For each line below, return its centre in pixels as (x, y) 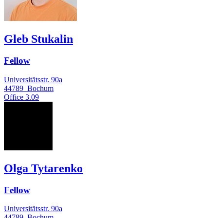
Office (14, 97)
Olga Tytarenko (43, 168)
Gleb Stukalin (38, 39)
